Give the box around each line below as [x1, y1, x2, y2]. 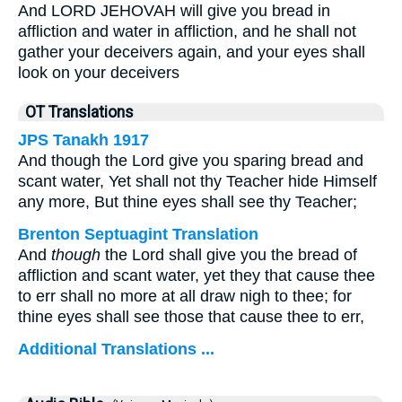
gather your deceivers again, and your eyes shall [18, 43, 365, 61]
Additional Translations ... [18, 340, 214, 358]
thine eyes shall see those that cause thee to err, [18, 308, 364, 326]
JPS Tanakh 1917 [18, 131, 149, 149]
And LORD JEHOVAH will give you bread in [18, 2, 330, 20]
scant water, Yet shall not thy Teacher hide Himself [18, 172, 377, 190]
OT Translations [25, 103, 134, 121]
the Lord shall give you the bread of [100, 246, 357, 264]
